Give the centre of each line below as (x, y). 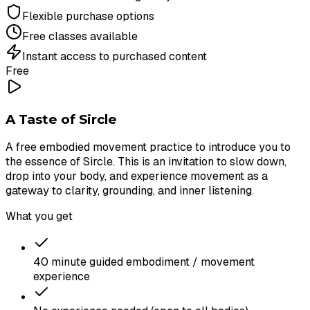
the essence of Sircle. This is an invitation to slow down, (146, 162)
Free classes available (80, 36)
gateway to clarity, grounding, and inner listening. (130, 191)
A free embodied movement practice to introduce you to (148, 147)
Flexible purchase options (88, 16)
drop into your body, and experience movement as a (137, 176)
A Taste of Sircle (61, 119)
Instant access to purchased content (115, 56)
